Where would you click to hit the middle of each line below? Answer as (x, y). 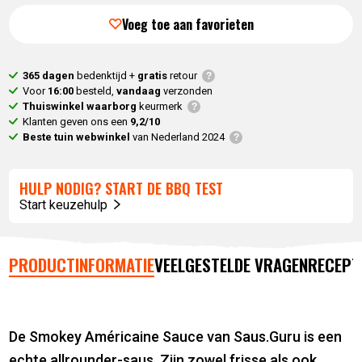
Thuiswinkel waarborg (80, 107)
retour (184, 76)
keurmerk (160, 107)
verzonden (187, 91)
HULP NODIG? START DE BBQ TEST (122, 189)
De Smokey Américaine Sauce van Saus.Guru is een (176, 337)
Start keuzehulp (65, 205)
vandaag (139, 91)
